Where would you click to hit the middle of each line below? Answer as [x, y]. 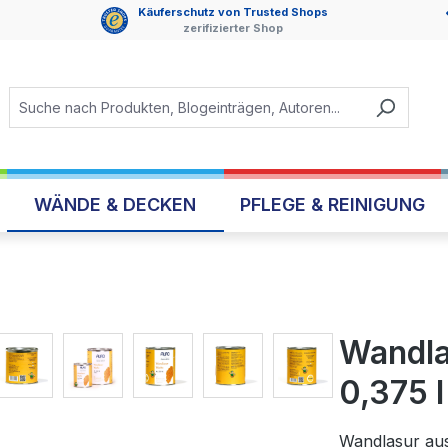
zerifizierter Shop [232, 28]
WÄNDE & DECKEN [115, 204]
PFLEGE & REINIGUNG [333, 204]
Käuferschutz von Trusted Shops [232, 12]
